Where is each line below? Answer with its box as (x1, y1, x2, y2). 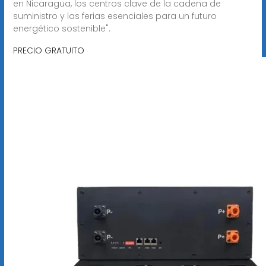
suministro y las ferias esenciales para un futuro (12, 9, 217, 22)
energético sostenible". (12, 22, 110, 34)
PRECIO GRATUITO (12, 44, 84, 56)
